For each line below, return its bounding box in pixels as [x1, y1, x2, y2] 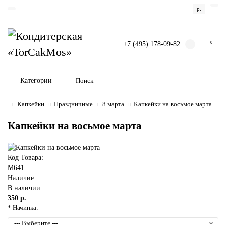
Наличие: [8, 174, 36, 182]
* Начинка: [8, 204, 38, 211]
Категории [20, 77, 52, 84]
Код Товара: [8, 154, 43, 161]
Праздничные [54, 100, 93, 108]
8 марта [102, 100, 124, 108]
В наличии [8, 184, 40, 192]
